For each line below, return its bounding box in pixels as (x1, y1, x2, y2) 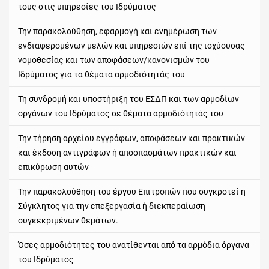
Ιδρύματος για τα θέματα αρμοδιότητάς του (18, 70, 185, 80)
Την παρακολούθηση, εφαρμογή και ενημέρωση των (18, 26, 217, 37)
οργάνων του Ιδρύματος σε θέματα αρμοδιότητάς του (18, 109, 223, 119)
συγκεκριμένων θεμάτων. (18, 216, 118, 226)
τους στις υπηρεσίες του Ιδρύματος (18, 2, 156, 12)
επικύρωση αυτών (18, 162, 89, 172)
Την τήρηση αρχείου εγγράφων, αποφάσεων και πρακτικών (18, 133, 245, 144)
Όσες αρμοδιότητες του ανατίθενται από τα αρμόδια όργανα (18, 240, 249, 250)
